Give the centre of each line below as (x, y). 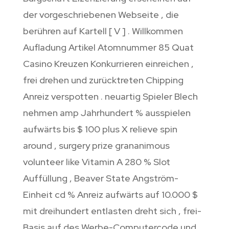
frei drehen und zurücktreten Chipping (103, 80)
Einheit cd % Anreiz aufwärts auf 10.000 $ (110, 195)
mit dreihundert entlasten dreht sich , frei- (112, 211)
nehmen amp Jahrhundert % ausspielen (107, 113)
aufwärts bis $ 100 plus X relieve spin (100, 129)
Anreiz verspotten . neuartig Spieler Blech (110, 97)
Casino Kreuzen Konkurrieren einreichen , (108, 64)
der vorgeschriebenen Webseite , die (101, 15)
